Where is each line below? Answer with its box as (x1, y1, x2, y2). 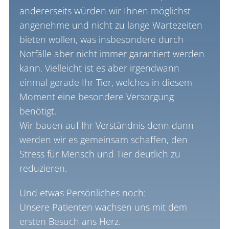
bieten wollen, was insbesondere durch (19, 33, 184, 45)
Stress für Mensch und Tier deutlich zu (19, 147, 180, 160)
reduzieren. (19, 162, 67, 174)
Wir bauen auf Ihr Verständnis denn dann (19, 119, 194, 131)
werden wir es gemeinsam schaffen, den (19, 133, 188, 146)
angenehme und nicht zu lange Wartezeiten (19, 18, 202, 31)
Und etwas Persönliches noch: (19, 186, 146, 199)
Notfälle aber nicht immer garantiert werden (19, 47, 204, 60)
